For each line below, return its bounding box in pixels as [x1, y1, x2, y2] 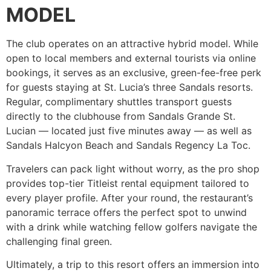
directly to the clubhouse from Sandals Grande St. [6, 110, 235, 123]
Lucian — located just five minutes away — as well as [6, 125, 252, 137]
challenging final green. [6, 235, 112, 247]
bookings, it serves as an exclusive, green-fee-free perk [6, 67, 261, 79]
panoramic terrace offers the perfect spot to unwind [6, 206, 247, 218]
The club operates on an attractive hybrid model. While [6, 38, 258, 50]
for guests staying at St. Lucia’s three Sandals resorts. [6, 81, 253, 94]
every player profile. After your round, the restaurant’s [6, 191, 253, 204]
